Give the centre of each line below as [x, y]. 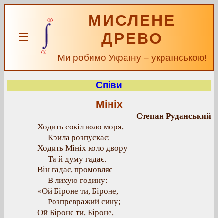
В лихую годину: [78, 180]
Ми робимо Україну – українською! [132, 58]
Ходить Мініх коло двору [82, 148]
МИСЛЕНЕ [132, 20]
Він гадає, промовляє [75, 170]
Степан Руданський [174, 116]
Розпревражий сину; [84, 202]
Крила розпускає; [79, 137]
